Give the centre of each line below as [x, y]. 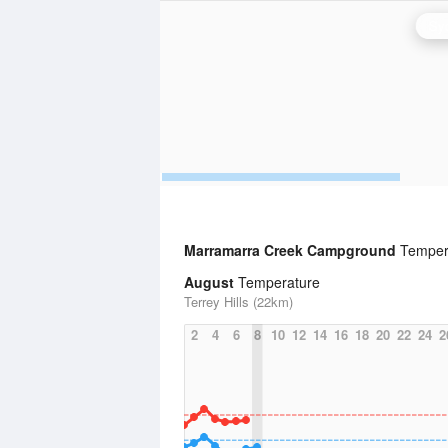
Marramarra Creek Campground [292, 250]
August [209, 282]
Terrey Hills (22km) [238, 301]
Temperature [277, 282]
